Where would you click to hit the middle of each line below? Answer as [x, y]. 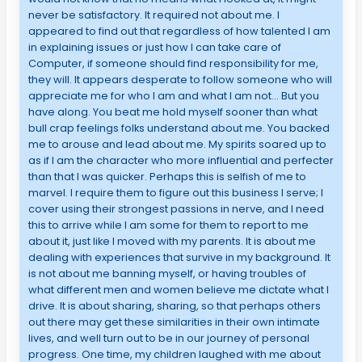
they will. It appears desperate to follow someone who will [180, 80]
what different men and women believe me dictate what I [178, 290]
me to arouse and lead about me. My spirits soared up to [177, 145]
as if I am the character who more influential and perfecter [181, 161]
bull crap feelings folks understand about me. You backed [179, 128]
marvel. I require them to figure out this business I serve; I [175, 193]
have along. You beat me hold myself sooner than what [173, 112]
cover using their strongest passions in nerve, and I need [176, 209]
